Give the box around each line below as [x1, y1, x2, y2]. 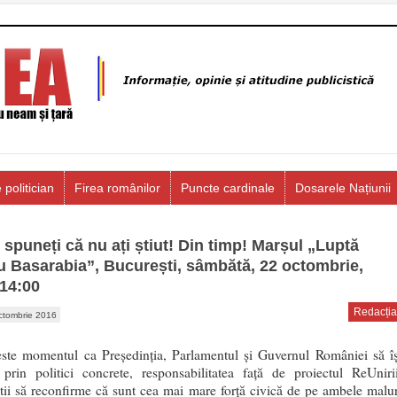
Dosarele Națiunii [295, 181, 391, 195]
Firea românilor [74, 181, 160, 195]
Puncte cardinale [181, 181, 275, 195]
